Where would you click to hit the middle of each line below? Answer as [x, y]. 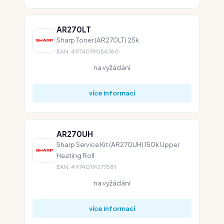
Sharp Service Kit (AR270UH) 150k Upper [118, 144]
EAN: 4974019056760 [88, 51]
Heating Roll [75, 155]
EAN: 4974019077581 [86, 167]
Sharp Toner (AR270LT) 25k [98, 40]
